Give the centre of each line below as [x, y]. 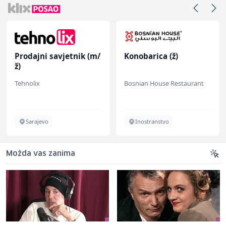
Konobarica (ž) [151, 56]
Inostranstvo [152, 121]
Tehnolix [27, 83]
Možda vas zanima [41, 154]
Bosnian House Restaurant [164, 83]
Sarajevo [37, 121]
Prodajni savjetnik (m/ [58, 56]
